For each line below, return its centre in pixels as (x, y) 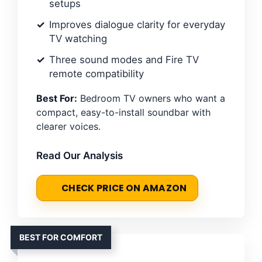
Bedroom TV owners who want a (151, 99)
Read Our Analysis (80, 156)
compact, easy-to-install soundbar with (123, 113)
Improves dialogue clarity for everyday (137, 25)
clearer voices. (68, 127)
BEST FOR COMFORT (61, 237)
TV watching (78, 39)
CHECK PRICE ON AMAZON (124, 188)
